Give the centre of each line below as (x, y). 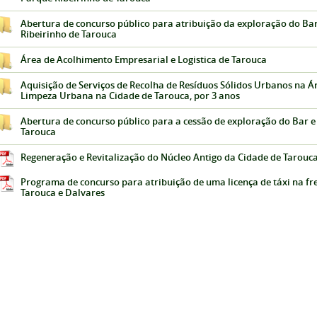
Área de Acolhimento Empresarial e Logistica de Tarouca (144, 60)
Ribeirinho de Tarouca (69, 34)
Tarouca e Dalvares (63, 193)
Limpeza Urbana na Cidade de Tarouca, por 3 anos (130, 96)
